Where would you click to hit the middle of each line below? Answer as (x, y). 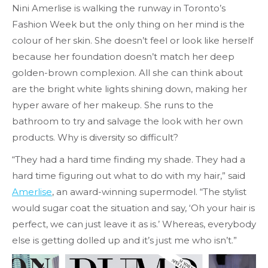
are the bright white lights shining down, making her (130, 89)
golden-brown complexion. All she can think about (127, 73)
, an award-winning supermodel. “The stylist (149, 192)
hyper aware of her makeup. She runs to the (113, 105)
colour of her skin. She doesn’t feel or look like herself (133, 40)
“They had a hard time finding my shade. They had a (129, 159)
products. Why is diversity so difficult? (95, 137)
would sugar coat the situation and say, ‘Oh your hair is (133, 208)
